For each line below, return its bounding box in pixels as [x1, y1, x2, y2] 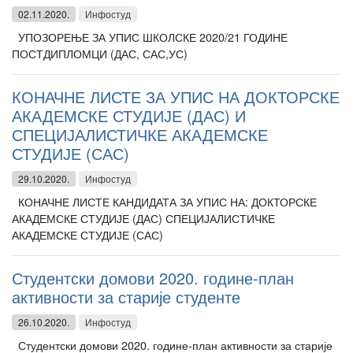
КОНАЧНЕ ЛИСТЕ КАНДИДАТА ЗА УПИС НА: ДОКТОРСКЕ [12, 193, 317, 210]
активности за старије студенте [12, 285, 240, 308]
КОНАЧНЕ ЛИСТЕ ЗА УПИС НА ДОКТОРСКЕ [12, 85, 340, 108]
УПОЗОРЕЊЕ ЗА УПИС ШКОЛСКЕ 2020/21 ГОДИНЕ [12, 28, 288, 45]
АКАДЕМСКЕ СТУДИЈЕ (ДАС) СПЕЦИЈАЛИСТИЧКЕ [12, 210, 275, 226]
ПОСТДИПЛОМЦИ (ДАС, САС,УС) [12, 45, 200, 61]
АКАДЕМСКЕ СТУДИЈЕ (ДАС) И [12, 104, 246, 127]
